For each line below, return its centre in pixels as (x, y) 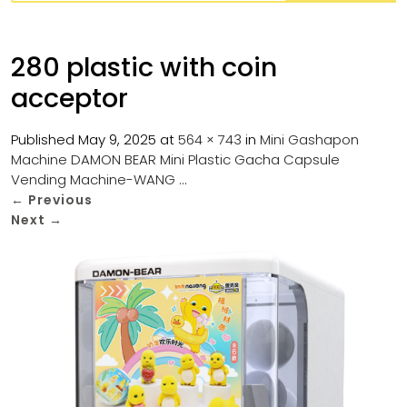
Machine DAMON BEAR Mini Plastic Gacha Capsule (175, 159)
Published (45, 139)
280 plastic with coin (144, 67)
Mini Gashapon (309, 139)
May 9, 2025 (117, 139)
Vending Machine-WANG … (99, 179)
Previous (59, 200)
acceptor (69, 98)
